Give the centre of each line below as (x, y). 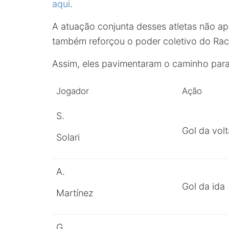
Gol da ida (203, 186)
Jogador (73, 91)
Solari (68, 137)
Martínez (75, 193)
